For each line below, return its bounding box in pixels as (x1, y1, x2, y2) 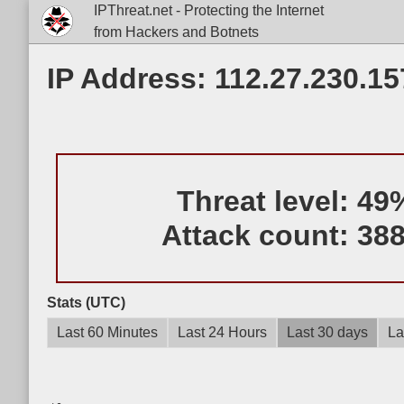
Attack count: (161, 219, 357, 252)
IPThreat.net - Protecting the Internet (93, 3, 324, 18)
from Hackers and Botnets (93, 24, 259, 40)
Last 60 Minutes (57, 325, 158, 340)
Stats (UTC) (47, 295, 125, 310)
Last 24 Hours (178, 325, 267, 340)
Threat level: (176, 185, 357, 217)
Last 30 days (287, 325, 368, 340)
